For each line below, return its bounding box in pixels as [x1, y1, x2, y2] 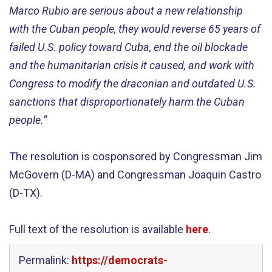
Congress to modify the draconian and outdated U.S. [9, 76, 256, 90]
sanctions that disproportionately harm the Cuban [9, 95, 245, 108]
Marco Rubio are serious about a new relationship [9, 4, 243, 17]
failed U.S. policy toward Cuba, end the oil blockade [9, 40, 248, 53]
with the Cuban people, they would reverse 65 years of [9, 22, 260, 35]
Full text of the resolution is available [9, 222, 186, 236]
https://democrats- [72, 253, 168, 267]
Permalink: [19, 253, 72, 267]
